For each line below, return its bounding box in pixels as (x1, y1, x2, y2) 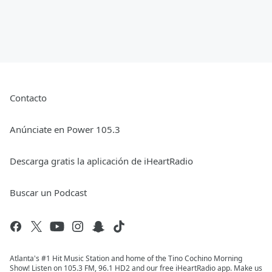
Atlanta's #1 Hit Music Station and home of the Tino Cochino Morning (10, 253, 242, 264)
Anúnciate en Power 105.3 (10, 123, 120, 136)
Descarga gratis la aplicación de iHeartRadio (10, 155, 193, 168)
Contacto (10, 92, 47, 104)
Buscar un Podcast (10, 186, 87, 199)
